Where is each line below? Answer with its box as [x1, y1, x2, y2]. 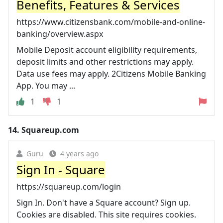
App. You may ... [16, 80, 75, 91]
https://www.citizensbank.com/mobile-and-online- [16, 16, 205, 27]
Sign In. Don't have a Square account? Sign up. [16, 197, 191, 208]
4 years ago [60, 148, 99, 158]
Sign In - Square [16, 161, 105, 178]
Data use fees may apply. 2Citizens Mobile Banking [16, 68, 206, 79]
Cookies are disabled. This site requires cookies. [16, 209, 196, 220]
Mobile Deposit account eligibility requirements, [16, 44, 197, 55]
